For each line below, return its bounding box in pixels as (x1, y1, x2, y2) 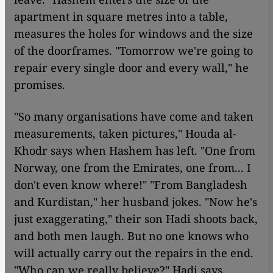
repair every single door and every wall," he (14, 60, 249, 75)
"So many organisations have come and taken (14, 109, 253, 124)
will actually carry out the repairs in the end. (14, 246, 253, 260)
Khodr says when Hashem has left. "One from (14, 143, 255, 158)
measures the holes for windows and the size (14, 26, 253, 41)
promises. (14, 77, 65, 92)
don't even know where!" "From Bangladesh (14, 177, 247, 192)
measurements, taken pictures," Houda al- (14, 126, 236, 141)
